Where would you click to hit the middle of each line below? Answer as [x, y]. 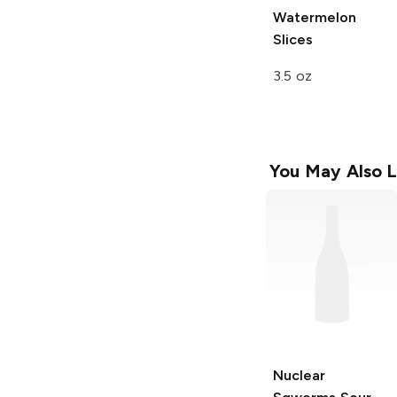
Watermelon [315, 17]
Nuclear [299, 375]
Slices [293, 39]
